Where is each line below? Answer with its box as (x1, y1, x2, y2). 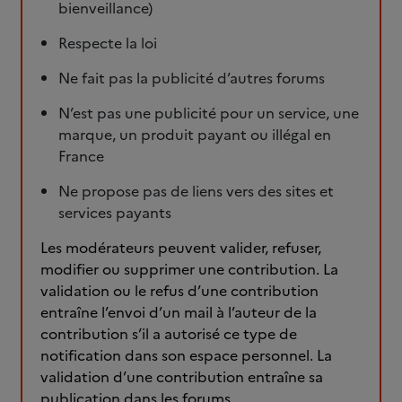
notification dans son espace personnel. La (40, 345, 332, 366)
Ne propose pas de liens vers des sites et (58, 180, 334, 202)
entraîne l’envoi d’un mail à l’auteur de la (40, 301, 317, 323)
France (58, 145, 104, 167)
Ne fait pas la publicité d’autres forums (58, 67, 325, 89)
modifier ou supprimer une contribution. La (40, 258, 338, 280)
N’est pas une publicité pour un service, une (58, 102, 359, 124)
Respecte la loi (58, 32, 157, 54)
